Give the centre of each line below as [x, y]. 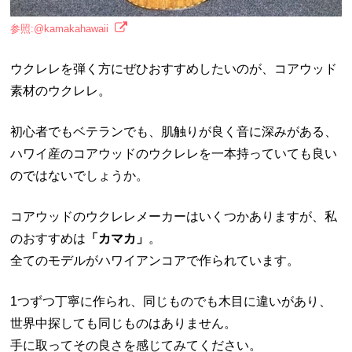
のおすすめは [48, 238]
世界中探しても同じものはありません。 [124, 323]
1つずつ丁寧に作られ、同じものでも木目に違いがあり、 [171, 301]
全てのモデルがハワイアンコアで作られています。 [155, 260]
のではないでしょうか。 [80, 175]
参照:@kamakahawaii [60, 28]
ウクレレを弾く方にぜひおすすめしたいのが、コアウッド [174, 68]
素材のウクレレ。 [61, 90]
